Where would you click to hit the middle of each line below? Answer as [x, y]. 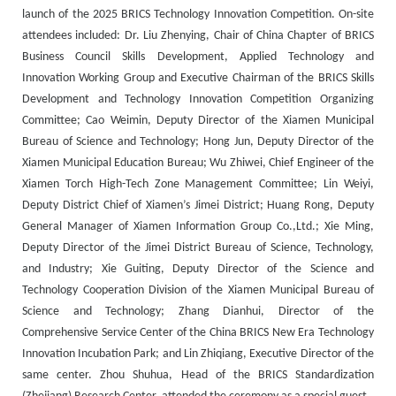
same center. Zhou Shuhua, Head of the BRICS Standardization [198, 375]
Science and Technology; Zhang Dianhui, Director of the [198, 311]
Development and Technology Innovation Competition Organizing [198, 99]
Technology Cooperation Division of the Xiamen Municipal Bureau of [198, 290]
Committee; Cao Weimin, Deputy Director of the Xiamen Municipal [198, 120]
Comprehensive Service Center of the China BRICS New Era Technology [198, 332]
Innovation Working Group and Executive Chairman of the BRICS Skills [198, 78]
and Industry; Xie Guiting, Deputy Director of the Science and [198, 269]
